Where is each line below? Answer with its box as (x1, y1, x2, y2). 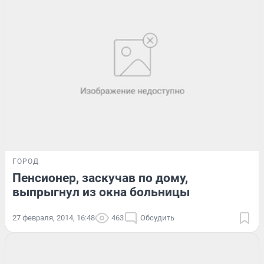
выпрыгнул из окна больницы (12, 184, 190, 199)
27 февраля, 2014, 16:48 (12, 213, 95, 222)
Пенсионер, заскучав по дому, (12, 170, 188, 185)
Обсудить (140, 213, 174, 222)
